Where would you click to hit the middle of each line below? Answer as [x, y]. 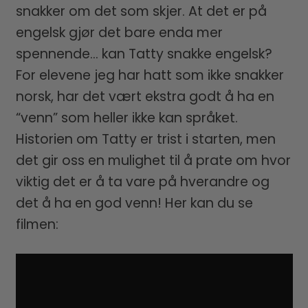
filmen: [37, 224]
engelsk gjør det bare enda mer [119, 32]
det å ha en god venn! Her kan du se [134, 203]
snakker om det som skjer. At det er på [141, 11]
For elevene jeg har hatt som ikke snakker [150, 75]
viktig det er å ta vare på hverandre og [142, 181]
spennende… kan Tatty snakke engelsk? [144, 54]
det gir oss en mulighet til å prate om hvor [153, 160]
